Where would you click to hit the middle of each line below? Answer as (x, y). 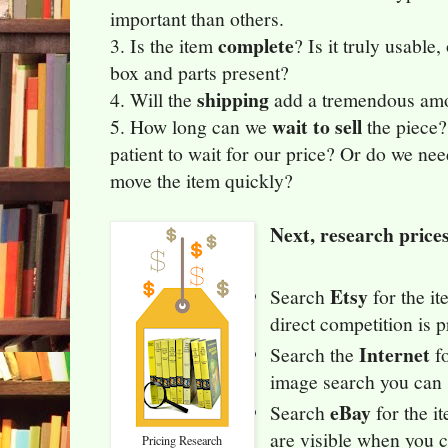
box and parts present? (199, 73)
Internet (395, 354)
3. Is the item (164, 46)
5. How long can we (191, 127)
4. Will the (153, 100)
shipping (233, 100)
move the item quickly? (201, 181)
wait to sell (317, 127)
